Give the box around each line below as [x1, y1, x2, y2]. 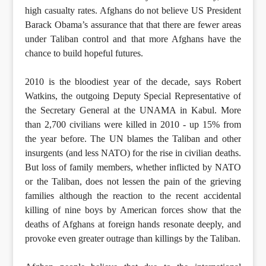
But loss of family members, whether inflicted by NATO [25, 162, 241, 173]
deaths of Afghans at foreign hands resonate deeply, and [25, 219, 241, 230]
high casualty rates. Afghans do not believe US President [25, 5, 241, 16]
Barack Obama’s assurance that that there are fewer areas [25, 20, 241, 30]
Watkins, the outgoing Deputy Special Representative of [25, 91, 241, 102]
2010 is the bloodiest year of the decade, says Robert [25, 77, 241, 87]
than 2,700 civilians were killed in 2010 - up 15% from [25, 119, 241, 130]
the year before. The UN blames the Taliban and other [25, 134, 241, 144]
